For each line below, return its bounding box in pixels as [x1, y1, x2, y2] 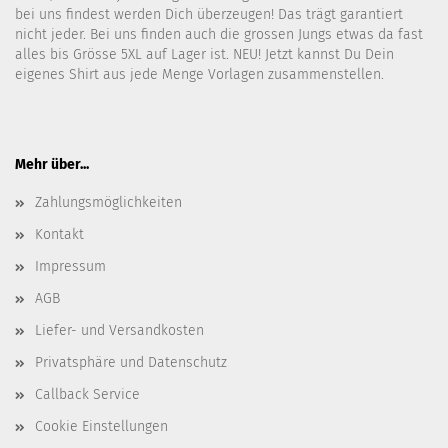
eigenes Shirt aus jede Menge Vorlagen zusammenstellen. [15, 66, 384, 83]
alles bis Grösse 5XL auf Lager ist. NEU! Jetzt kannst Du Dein [15, 46, 394, 63]
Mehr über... [15, 156, 89, 173]
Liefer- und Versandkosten [35, 322, 204, 339]
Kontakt [35, 226, 84, 243]
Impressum [35, 258, 106, 275]
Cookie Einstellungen [35, 418, 168, 435]
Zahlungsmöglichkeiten [35, 194, 182, 211]
